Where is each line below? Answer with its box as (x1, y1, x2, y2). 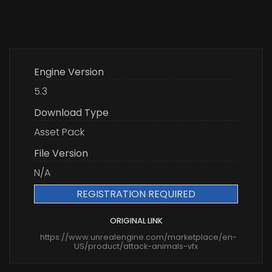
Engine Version (34, 64, 104, 79)
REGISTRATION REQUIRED (76, 186, 195, 201)
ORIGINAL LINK (109, 215, 163, 226)
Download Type (34, 105, 109, 120)
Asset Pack (34, 124, 84, 139)
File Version (34, 146, 88, 160)
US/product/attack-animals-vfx (74, 240, 198, 251)
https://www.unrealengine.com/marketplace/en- (40, 231, 237, 242)
